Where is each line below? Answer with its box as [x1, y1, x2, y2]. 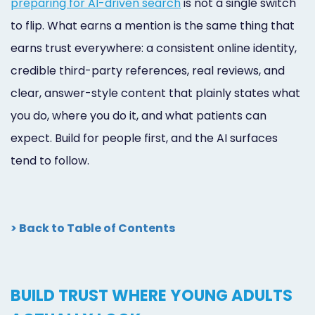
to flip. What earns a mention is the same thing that [11, 17, 295, 34]
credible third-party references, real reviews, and [11, 62, 285, 79]
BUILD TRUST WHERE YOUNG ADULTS [11, 283, 292, 307]
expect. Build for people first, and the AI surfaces [11, 129, 278, 146]
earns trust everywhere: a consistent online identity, [11, 39, 297, 56]
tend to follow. [11, 152, 89, 169]
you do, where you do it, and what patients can [11, 107, 266, 124]
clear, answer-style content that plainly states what [11, 84, 300, 101]
